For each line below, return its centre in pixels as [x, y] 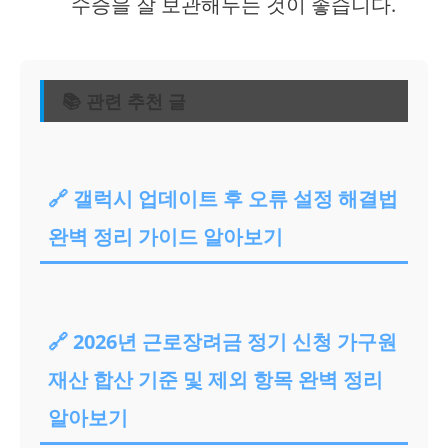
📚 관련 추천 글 [124, 100]
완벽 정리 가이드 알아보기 [165, 236]
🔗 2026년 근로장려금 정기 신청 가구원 [222, 341]
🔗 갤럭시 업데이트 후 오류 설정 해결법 [223, 198]
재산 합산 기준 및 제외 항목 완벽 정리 [215, 379]
